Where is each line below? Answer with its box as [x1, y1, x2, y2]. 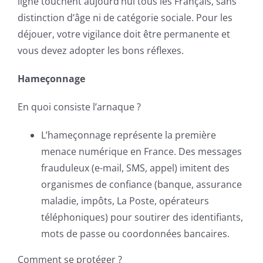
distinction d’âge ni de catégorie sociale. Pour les [18, 11, 232, 24]
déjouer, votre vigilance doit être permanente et [18, 28, 230, 41]
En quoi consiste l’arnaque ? [18, 100, 141, 113]
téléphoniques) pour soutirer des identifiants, [41, 211, 243, 224]
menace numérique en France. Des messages [41, 145, 242, 158]
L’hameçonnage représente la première [41, 129, 216, 141]
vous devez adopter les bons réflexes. [18, 44, 184, 57]
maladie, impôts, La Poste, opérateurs [41, 194, 209, 207]
